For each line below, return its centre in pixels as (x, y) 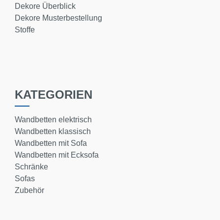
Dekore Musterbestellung (58, 18)
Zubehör (29, 190)
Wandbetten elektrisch (53, 120)
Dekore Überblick (45, 6)
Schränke (31, 167)
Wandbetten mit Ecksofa (57, 155)
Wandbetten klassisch (53, 131)
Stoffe (25, 30)
